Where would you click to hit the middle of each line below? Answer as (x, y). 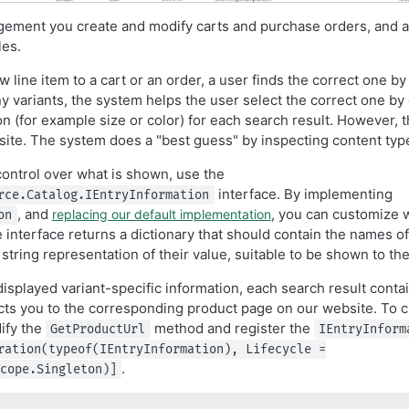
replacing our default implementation (161, 214)
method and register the (232, 328)
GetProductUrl (98, 329)
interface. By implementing (303, 194)
